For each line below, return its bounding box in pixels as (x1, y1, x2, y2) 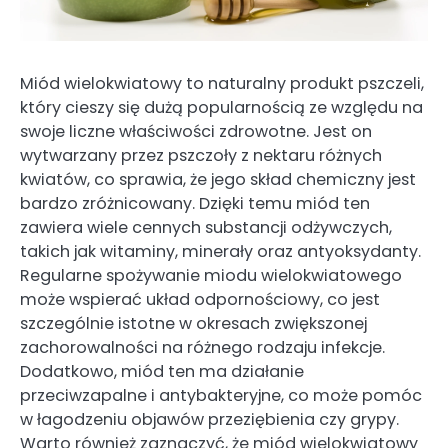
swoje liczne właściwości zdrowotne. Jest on (20, 120, 372, 144)
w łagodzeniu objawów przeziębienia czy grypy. (20, 408, 399, 432)
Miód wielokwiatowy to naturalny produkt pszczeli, (20, 72, 424, 96)
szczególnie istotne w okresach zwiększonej (20, 312, 367, 336)
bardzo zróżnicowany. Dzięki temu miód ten (20, 192, 370, 216)
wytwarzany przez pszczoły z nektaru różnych (20, 144, 382, 168)
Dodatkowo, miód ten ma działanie (20, 360, 304, 384)
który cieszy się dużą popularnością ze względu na (20, 96, 423, 120)
